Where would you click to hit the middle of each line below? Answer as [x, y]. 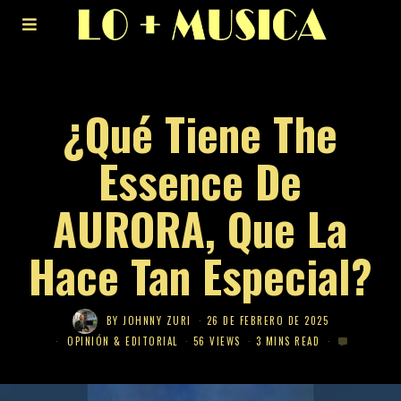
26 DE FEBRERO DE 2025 [268, 321]
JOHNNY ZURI [157, 321]
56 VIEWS [217, 341]
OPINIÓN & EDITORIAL [123, 341]
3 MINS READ [288, 341]
